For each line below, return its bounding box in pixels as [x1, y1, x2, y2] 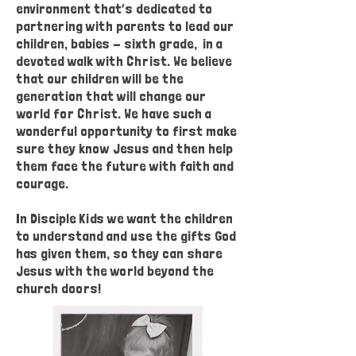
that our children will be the [16, 70, 184, 87]
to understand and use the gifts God [16, 227, 236, 244]
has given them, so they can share [16, 245, 222, 261]
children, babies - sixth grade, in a [16, 35, 222, 52]
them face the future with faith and [16, 157, 234, 174]
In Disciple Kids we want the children [16, 210, 233, 226]
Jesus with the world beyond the [16, 262, 214, 279]
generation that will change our [16, 87, 206, 104]
